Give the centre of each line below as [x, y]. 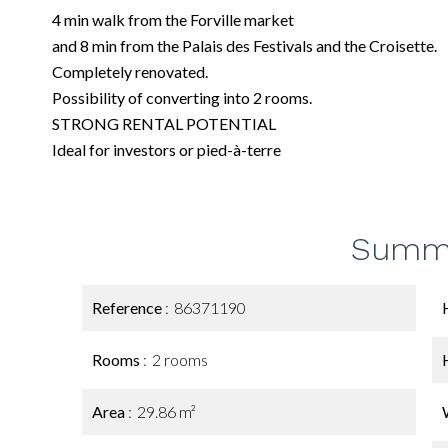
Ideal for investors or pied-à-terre [166, 149]
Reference [128, 307]
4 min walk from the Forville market [173, 19]
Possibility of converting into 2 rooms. [182, 97]
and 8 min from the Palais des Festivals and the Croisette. [244, 45]
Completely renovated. [130, 71]
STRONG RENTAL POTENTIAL [164, 123]
